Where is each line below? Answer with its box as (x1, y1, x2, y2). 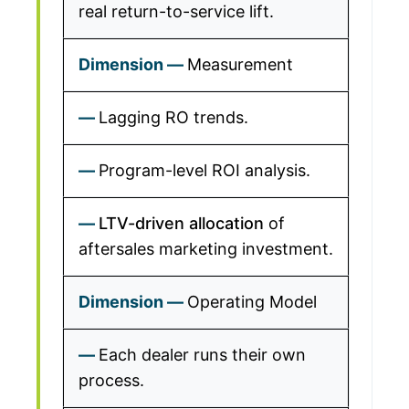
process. (79, 371, 144, 390)
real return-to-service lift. (79, 2, 274, 21)
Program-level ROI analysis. (99, 161, 310, 180)
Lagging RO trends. (99, 108, 248, 127)
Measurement (187, 55, 293, 74)
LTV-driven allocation (99, 214, 264, 233)
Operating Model (187, 292, 317, 311)
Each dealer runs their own (99, 345, 306, 364)
